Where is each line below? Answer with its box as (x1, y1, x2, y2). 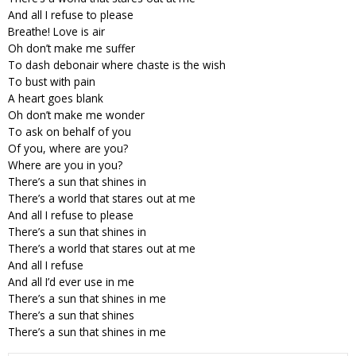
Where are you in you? (8, 157, 122, 172)
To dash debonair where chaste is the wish (8, 56, 226, 72)
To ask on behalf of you (8, 123, 131, 139)
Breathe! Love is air (8, 23, 105, 39)
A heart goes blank (8, 90, 103, 106)
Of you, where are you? (8, 140, 128, 156)
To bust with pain (8, 73, 95, 89)
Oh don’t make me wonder (8, 106, 145, 122)
